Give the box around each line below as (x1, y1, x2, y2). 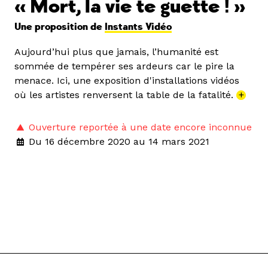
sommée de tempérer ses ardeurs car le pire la (14, 60, 234, 72)
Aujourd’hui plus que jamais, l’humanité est (14, 45, 218, 57)
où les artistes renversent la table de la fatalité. (14, 89, 236, 100)
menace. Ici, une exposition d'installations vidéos (14, 74, 239, 86)
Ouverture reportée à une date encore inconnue (29, 121, 252, 133)
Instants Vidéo (105, 20, 172, 33)
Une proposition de (14, 20, 105, 33)
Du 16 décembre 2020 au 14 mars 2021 (29, 135, 209, 147)
